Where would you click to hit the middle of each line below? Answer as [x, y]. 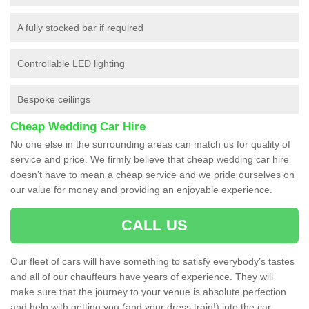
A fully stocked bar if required [80, 27]
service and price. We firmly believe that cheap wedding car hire [150, 159]
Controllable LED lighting [71, 63]
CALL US [154, 225]
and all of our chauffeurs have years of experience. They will [142, 276]
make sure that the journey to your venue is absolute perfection [148, 291]
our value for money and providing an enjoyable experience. [141, 189]
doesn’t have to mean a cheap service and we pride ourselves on [152, 174]
